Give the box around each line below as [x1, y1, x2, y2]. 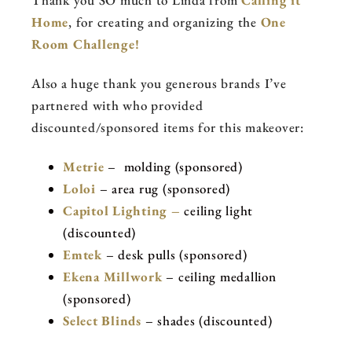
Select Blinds [63, 312, 141, 330]
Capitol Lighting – [63, 202, 185, 220]
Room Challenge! [31, 35, 140, 53]
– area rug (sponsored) [99, 180, 230, 198]
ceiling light [184, 202, 257, 220]
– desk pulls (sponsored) [101, 246, 247, 264]
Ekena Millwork [63, 268, 167, 286]
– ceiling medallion [166, 268, 277, 286]
